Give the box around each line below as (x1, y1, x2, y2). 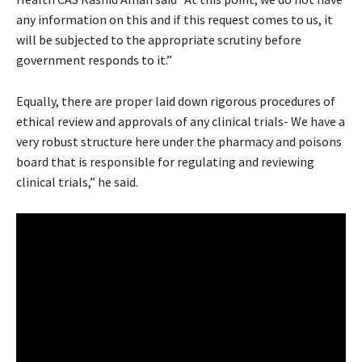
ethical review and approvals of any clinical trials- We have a (16, 112, 345, 129)
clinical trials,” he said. (16, 173, 138, 190)
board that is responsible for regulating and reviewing (16, 153, 314, 170)
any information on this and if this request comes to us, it (16, 11, 333, 27)
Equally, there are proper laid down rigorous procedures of (16, 92, 335, 109)
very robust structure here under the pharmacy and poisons (16, 133, 342, 149)
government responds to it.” (16, 51, 172, 68)
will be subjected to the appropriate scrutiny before (16, 31, 301, 48)
